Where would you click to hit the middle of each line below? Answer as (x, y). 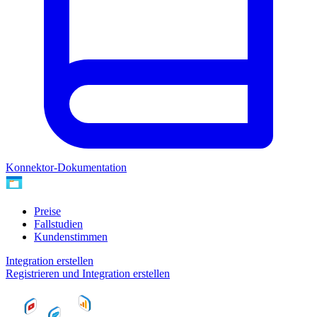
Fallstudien (58, 224)
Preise (47, 211)
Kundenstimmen (71, 236)
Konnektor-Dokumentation (66, 167)
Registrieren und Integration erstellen (88, 273)
